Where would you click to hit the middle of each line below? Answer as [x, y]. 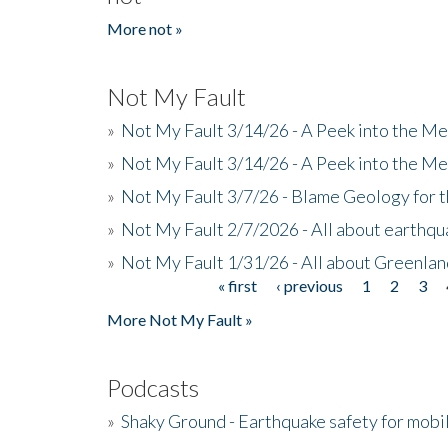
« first [238, 285]
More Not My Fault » [180, 319]
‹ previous [310, 285]
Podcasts [153, 387]
